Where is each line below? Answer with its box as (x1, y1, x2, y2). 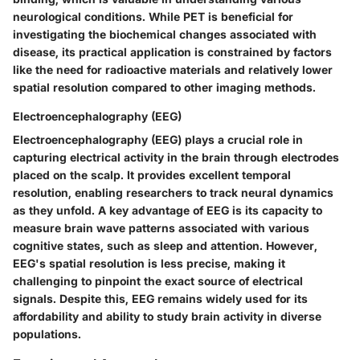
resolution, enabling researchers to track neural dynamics (13, 185, 333, 199)
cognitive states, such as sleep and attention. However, (13, 238, 317, 252)
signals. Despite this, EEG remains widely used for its (13, 291, 308, 305)
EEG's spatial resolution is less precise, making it (13, 256, 285, 270)
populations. (13, 326, 81, 341)
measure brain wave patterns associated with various (13, 220, 309, 235)
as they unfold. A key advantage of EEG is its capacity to (13, 202, 322, 217)
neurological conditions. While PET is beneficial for (13, 9, 293, 23)
